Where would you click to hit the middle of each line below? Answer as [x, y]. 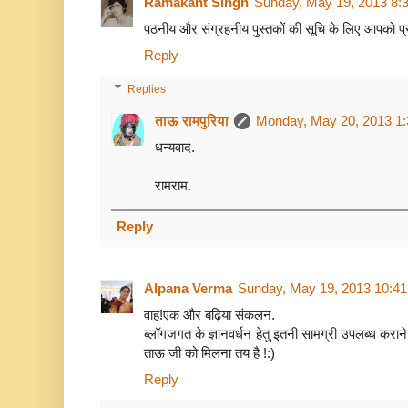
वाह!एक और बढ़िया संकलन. [209, 314]
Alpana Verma [188, 288]
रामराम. [173, 185]
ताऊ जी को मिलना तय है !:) [209, 352]
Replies [147, 89]
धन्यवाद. [175, 147]
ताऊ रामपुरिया [192, 120]
